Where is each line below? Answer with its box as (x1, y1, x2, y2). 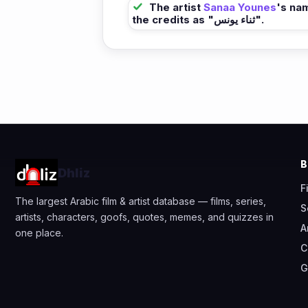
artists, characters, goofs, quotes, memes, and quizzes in (15, 211, 274, 223)
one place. (15, 227, 63, 239)
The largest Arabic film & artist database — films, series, (15, 195, 266, 208)
